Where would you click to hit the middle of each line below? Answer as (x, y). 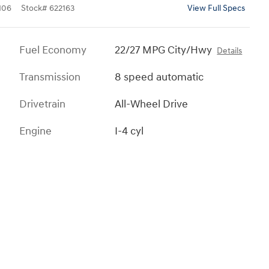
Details (230, 51)
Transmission (50, 77)
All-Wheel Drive (152, 104)
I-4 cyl (129, 131)
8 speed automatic (159, 77)
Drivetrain (42, 104)
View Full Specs (216, 9)
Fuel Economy (53, 50)
